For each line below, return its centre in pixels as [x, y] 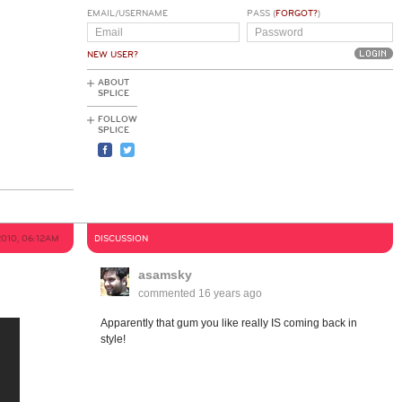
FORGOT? [296, 13]
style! [113, 339]
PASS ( [261, 13]
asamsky [165, 275]
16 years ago [230, 293]
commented [168, 293]
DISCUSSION [121, 239]
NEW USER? [113, 55]
